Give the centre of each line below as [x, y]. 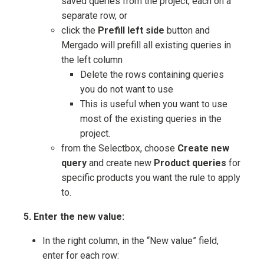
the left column [92, 60]
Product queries [190, 163]
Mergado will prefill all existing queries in [146, 45]
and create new [120, 163]
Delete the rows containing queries [152, 75]
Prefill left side [131, 31]
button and [187, 31]
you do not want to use [127, 90]
